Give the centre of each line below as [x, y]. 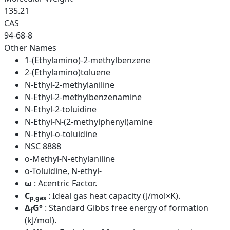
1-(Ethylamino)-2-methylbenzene [88, 60]
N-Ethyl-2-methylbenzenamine [83, 97]
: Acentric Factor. [65, 184]
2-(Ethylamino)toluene [68, 73]
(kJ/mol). [41, 221]
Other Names [30, 48]
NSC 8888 [43, 147]
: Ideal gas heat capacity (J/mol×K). [114, 196]
